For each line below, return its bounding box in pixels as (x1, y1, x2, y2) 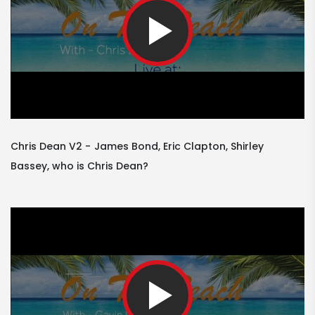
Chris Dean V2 (11, 139, 82, 154)
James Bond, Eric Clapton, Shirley (94, 139, 264, 154)
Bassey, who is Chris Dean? (11, 159, 148, 174)
